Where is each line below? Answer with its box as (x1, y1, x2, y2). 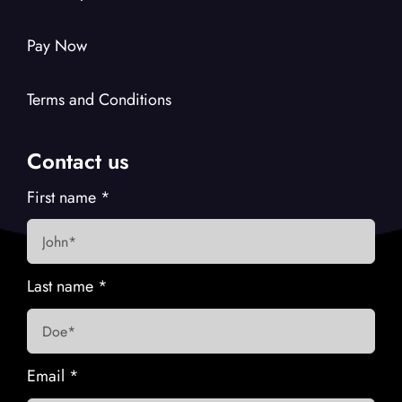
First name (26, 185, 100, 209)
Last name (26, 275, 98, 299)
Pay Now (26, 33, 87, 57)
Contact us (26, 144, 129, 177)
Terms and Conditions (26, 87, 171, 111)
